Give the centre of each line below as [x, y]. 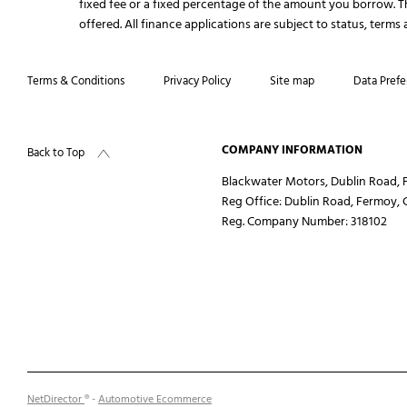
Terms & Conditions [76, 81]
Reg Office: [252, 202]
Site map [292, 81]
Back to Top [56, 153]
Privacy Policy [197, 81]
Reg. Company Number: [285, 222]
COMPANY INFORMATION [292, 150]
